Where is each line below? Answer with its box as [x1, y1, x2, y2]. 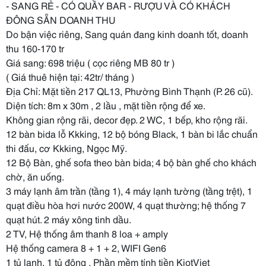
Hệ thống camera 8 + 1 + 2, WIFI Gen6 [6, 240, 166, 254]
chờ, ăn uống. [6, 169, 64, 183]
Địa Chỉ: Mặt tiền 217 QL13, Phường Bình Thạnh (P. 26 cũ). [6, 84, 253, 97]
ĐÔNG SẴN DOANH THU [6, 12, 115, 26]
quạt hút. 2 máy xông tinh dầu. [6, 212, 131, 226]
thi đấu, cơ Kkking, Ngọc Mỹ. [6, 141, 127, 154]
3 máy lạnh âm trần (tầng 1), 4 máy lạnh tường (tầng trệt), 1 [6, 183, 252, 197]
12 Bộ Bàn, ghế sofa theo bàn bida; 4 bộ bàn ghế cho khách [6, 155, 256, 169]
